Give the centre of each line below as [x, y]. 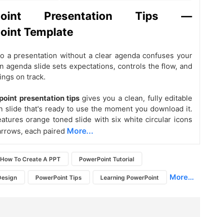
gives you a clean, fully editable [137, 98]
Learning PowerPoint [130, 177]
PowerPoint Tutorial [107, 159]
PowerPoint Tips [59, 177]
